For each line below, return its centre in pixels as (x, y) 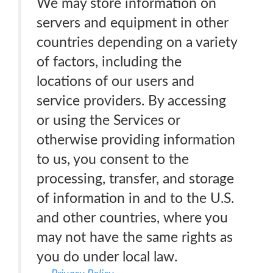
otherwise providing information (136, 140)
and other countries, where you (132, 218)
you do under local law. (107, 257)
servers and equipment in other (133, 23)
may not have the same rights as (135, 237)
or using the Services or (108, 120)
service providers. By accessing (131, 101)
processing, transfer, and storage (135, 179)
